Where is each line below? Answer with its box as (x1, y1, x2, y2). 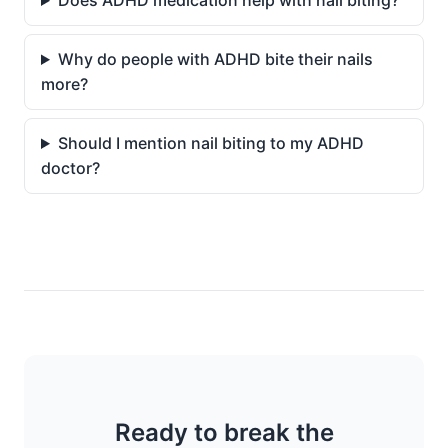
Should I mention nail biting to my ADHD (57, 133, 364, 153)
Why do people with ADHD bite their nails (57, 49, 373, 69)
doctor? (41, 158, 100, 178)
